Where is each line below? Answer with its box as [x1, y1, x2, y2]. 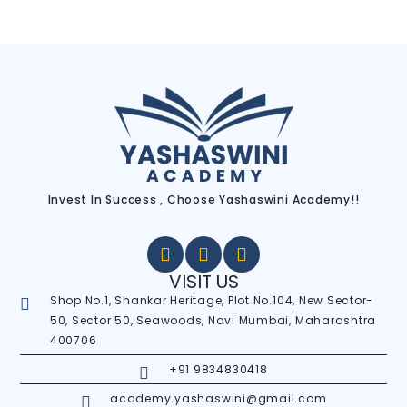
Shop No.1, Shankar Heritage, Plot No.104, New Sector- [49, 293, 374, 309]
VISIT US [168, 269, 239, 295]
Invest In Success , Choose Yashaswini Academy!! [47, 192, 360, 208]
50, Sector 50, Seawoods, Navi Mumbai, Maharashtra [49, 313, 377, 329]
